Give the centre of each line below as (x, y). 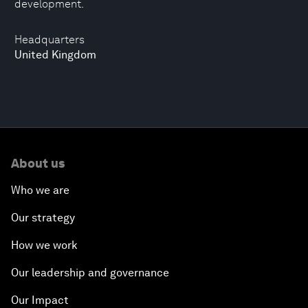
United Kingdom (55, 55)
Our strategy (43, 218)
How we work (44, 245)
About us (38, 163)
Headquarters (49, 40)
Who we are (40, 190)
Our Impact (40, 300)
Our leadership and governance (90, 273)
